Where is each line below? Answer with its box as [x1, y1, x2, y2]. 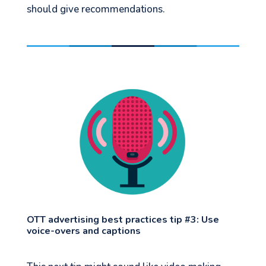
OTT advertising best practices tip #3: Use [26, 213, 219, 227]
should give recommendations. [26, 2, 165, 17]
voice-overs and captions [26, 224, 141, 238]
